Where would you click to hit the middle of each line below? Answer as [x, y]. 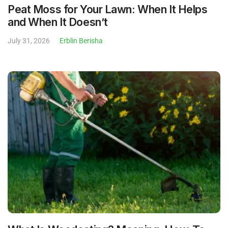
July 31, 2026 [29, 40]
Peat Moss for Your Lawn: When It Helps [108, 9]
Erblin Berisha [81, 40]
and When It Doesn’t [58, 22]
